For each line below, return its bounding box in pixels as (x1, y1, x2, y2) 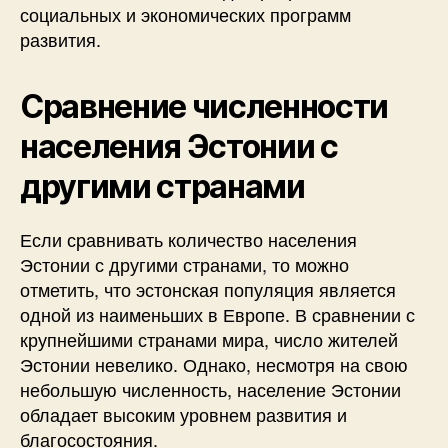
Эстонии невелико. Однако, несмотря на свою (20, 350, 408, 377)
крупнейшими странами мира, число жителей (20, 325, 398, 352)
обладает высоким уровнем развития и (20, 400, 347, 427)
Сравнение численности (20, 86, 389, 126)
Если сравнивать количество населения (20, 225, 357, 252)
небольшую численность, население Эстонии (20, 375, 401, 402)
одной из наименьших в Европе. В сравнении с (20, 300, 415, 327)
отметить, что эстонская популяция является (20, 275, 396, 302)
